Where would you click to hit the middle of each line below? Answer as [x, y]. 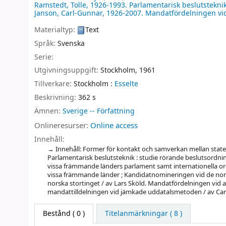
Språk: [46, 43]
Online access [114, 125]
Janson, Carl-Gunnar [68, 14]
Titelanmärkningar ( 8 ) [143, 213]
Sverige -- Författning [99, 111]
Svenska [71, 43]
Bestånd [57, 213]
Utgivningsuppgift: [67, 71]
